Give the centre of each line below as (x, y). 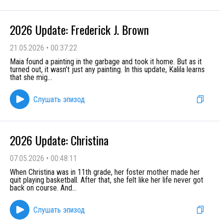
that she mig (29, 77)
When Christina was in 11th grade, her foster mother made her (105, 172)
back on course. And (41, 188)
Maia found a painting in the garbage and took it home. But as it (106, 62)
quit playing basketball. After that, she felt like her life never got (107, 180)
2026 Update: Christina (59, 140)
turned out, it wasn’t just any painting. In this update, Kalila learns (107, 69)
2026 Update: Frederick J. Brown (79, 29)
